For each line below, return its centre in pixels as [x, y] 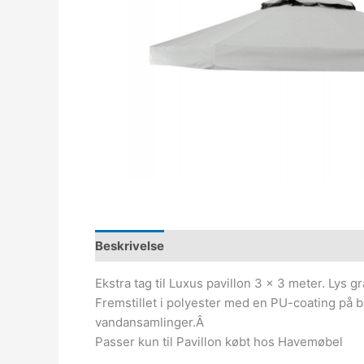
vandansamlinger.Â [149, 322]
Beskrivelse [130, 245]
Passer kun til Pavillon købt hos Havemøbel [219, 342]
